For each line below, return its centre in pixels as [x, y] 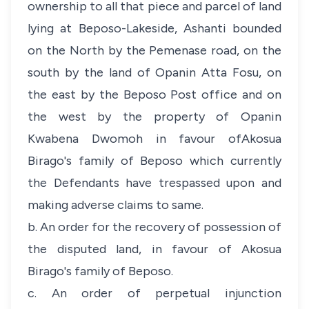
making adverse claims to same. [116, 205]
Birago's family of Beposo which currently [154, 161]
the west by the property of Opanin [154, 117]
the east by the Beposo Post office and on [154, 94]
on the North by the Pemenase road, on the [154, 50]
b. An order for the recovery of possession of [154, 227]
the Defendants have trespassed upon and [154, 183]
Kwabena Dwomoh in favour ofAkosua [154, 139]
